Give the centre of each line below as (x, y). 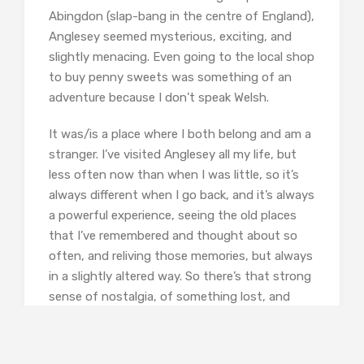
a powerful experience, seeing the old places (173, 215)
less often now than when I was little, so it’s (174, 174)
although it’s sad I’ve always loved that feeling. (180, 316)
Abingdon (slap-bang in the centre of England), (182, 16)
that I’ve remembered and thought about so (173, 235)
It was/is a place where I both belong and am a (180, 134)
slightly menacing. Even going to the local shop (182, 56)
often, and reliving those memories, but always (181, 256)
